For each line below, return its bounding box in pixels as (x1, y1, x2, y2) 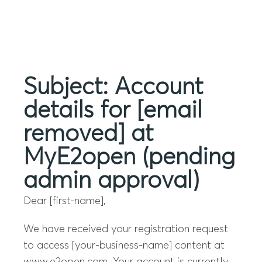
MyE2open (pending (23, 146, 235, 170)
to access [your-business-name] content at (23, 240, 225, 251)
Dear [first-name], (23, 196, 106, 206)
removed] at (23, 123, 154, 146)
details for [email (23, 99, 202, 123)
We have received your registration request (23, 224, 228, 235)
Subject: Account (23, 76, 204, 99)
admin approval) (23, 170, 199, 193)
